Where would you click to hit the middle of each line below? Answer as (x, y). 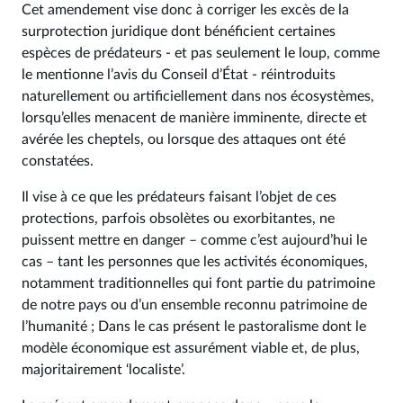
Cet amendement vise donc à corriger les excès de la (185, 10)
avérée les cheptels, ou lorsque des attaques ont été (184, 139)
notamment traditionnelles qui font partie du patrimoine (198, 283)
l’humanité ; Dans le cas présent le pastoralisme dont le (194, 327)
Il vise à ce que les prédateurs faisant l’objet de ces (179, 197)
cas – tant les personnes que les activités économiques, (195, 262)
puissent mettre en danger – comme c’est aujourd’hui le (194, 240)
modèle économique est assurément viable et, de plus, (191, 348)
